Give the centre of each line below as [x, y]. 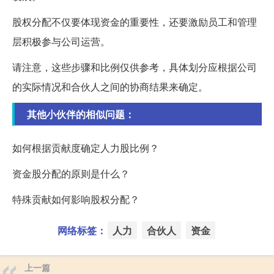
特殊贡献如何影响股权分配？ [76, 199]
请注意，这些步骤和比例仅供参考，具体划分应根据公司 [135, 67]
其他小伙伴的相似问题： [81, 114]
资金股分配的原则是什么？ [71, 174]
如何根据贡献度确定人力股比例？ [86, 148]
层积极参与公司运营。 [61, 42]
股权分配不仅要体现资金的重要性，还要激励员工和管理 [135, 22]
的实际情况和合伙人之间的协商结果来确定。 [110, 87]
